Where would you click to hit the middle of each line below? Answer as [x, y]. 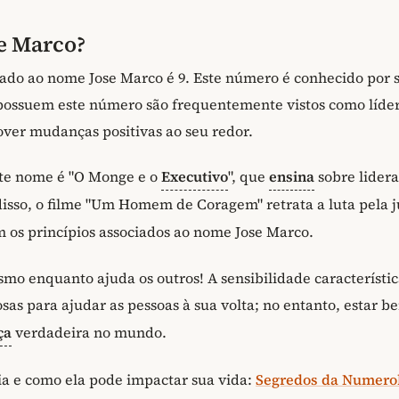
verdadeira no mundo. [89, 332]
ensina [292, 177]
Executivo [195, 177]
